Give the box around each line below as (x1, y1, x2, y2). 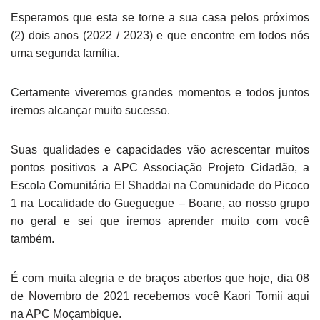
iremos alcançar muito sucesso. (11, 104, 170, 117)
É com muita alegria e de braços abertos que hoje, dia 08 (11, 272, 309, 285)
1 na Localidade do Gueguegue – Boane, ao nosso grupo (11, 197, 309, 210)
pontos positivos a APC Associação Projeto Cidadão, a (11, 161, 309, 174)
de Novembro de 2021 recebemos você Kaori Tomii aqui (11, 290, 309, 303)
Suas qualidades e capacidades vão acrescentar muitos (11, 144, 309, 156)
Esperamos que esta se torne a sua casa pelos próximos (11, 11, 309, 24)
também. (11, 233, 54, 246)
